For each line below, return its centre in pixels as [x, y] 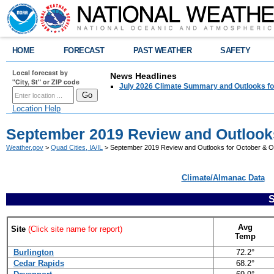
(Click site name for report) [75, 229]
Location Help [36, 109]
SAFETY [235, 50]
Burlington [34, 252]
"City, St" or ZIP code [46, 82]
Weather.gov [25, 147]
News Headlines [143, 76]
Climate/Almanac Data [223, 178]
